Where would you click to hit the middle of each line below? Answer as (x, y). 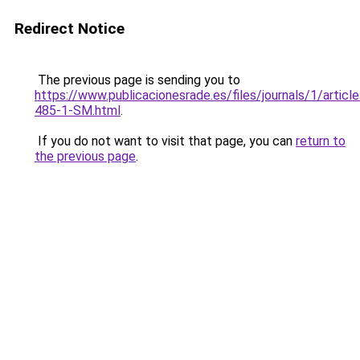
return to (321, 141)
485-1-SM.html (78, 110)
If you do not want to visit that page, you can (165, 141)
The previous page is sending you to (137, 80)
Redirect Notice (70, 29)
